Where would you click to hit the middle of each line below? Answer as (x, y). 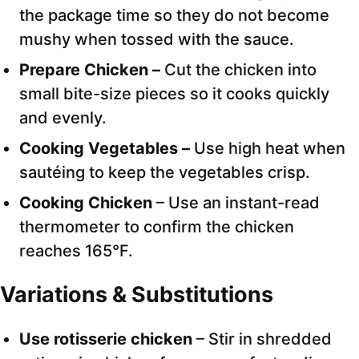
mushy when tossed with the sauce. (157, 40)
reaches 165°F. (76, 251)
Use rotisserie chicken (106, 339)
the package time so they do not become (174, 16)
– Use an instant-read (236, 203)
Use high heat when (270, 149)
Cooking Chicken (86, 203)
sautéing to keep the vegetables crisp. (165, 173)
